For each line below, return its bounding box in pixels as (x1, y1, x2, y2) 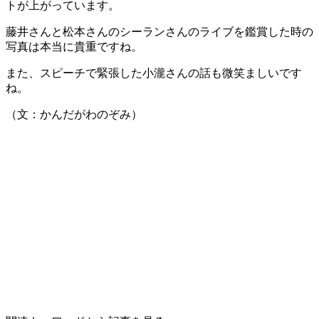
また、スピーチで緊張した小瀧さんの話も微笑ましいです (6, 66, 302, 79)
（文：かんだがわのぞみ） (6, 108, 142, 120)
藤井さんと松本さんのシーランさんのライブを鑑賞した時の (6, 25, 313, 38)
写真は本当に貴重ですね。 (6, 40, 142, 53)
